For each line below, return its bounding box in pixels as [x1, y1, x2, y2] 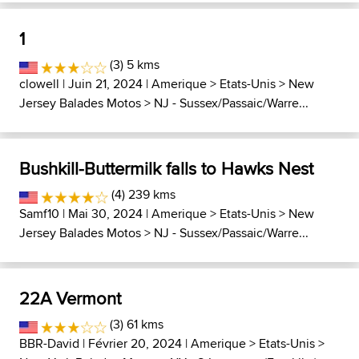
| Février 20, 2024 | [79, 334, 191, 353]
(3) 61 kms [107, 315, 164, 333]
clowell [19, 75, 59, 93]
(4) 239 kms [107, 185, 175, 204]
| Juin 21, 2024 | [59, 75, 151, 93]
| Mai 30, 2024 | [59, 204, 151, 223]
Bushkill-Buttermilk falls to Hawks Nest [19, 155, 313, 181]
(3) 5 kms [107, 55, 160, 74]
